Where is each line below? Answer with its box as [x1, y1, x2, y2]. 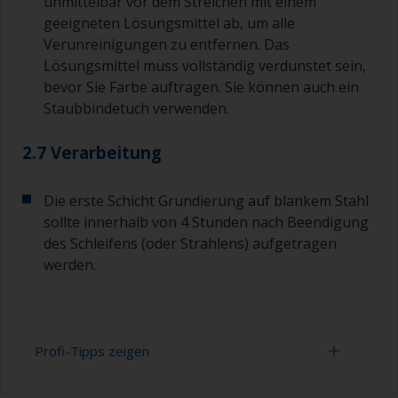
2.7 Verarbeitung [22, 141, 162, 164]
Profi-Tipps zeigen [35, 342, 149, 361]
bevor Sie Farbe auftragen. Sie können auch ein [44, 77, 359, 98]
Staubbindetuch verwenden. [44, 99, 229, 119]
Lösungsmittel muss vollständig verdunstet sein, [44, 56, 366, 76]
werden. [44, 255, 96, 275]
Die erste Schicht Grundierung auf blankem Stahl [44, 191, 369, 211]
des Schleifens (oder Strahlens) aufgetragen [44, 234, 337, 254]
